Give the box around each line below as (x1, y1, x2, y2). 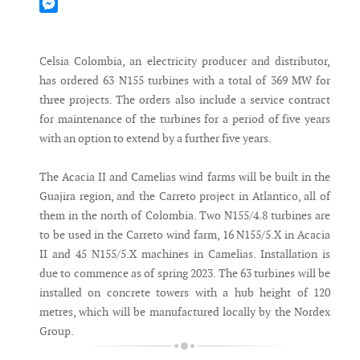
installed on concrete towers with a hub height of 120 (39, 285, 330, 301)
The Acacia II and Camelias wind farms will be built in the (39, 170, 330, 185)
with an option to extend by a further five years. (39, 131, 272, 146)
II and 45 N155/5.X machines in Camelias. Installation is (39, 247, 330, 262)
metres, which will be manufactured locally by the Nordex (39, 305, 330, 320)
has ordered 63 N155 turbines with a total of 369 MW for (39, 73, 330, 88)
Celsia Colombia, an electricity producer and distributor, (39, 54, 330, 69)
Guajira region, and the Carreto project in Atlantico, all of (39, 189, 330, 204)
